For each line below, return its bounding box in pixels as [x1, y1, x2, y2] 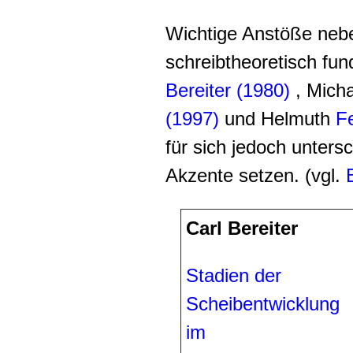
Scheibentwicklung [186, 292, 340, 314]
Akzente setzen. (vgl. [165, 164, 346, 186]
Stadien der [186, 264, 281, 286]
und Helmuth [219, 107, 336, 129]
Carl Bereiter [186, 217, 298, 239]
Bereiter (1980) [165, 79, 290, 101]
